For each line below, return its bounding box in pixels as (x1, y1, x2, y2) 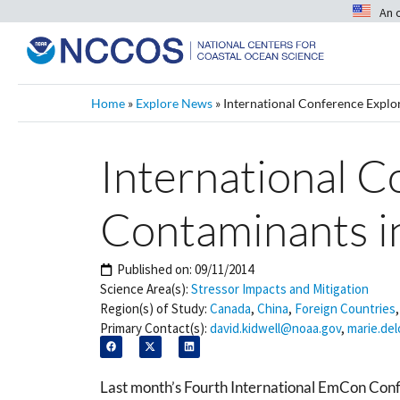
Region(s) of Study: (100, 300, 207, 317)
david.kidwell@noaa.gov (210, 320, 341, 337)
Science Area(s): (100, 280, 188, 297)
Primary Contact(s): (100, 320, 207, 337)
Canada (210, 300, 251, 317)
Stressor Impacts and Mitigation (191, 280, 369, 297)
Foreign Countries (295, 300, 396, 317)
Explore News (136, 96, 212, 111)
